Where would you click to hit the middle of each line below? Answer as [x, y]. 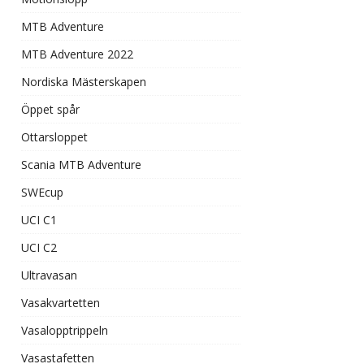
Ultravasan [49, 275]
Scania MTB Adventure [81, 165]
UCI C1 [39, 220]
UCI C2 [39, 247]
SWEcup [42, 192]
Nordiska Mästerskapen [84, 82]
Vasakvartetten [61, 303]
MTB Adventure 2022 [77, 54]
